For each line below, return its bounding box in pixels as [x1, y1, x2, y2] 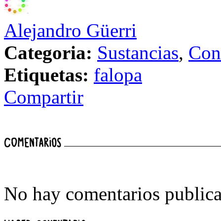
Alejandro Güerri [4, 20, 137, 41]
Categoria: [4, 42, 92, 64]
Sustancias [97, 42, 179, 64]
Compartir [4, 86, 83, 108]
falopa [94, 64, 142, 86]
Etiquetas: [4, 64, 89, 86]
